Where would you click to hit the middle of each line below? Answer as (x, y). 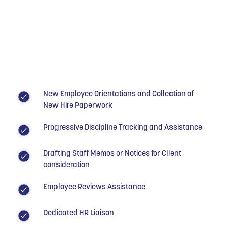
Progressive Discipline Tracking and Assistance (123, 127)
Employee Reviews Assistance (95, 187)
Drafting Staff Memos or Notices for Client (112, 154)
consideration (67, 165)
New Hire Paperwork (78, 106)
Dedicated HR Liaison (79, 213)
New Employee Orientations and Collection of (119, 94)
